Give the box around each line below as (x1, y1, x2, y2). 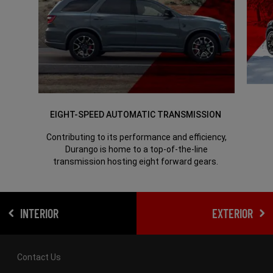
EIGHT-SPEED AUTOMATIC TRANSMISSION (50, 110, 221, 120)
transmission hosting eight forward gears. (53, 157, 218, 167)
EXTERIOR (212, 206, 253, 221)
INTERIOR (19, 206, 58, 221)
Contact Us (16, 252, 61, 263)
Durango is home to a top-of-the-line (65, 144, 208, 155)
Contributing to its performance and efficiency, (46, 132, 227, 143)
